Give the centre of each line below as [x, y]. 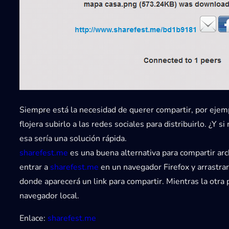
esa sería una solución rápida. [73, 138]
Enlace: [33, 218]
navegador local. [49, 196]
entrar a [35, 167]
